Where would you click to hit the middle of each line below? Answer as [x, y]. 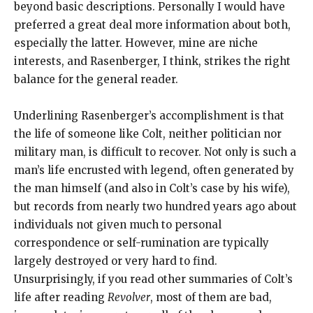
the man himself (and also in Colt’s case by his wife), [152, 189]
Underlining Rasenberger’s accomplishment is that [149, 116]
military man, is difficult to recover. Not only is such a [155, 152]
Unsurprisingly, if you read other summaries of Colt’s [153, 279]
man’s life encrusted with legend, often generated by [154, 170]
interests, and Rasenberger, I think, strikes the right [152, 61]
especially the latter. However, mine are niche [136, 43]
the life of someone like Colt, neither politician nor [148, 134]
